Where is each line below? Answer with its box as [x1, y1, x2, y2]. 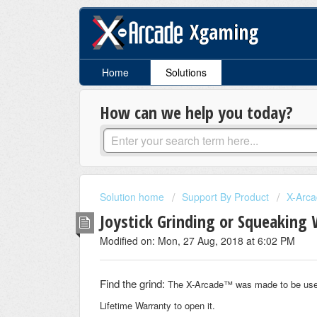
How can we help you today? [100, 100, 293, 125]
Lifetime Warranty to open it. [100, 299, 215, 313]
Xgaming [190, 18, 259, 45]
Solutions [165, 65, 207, 80]
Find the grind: [100, 276, 168, 292]
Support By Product [182, 190, 269, 204]
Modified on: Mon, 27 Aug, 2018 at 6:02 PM [100, 233, 295, 248]
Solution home [100, 190, 167, 204]
